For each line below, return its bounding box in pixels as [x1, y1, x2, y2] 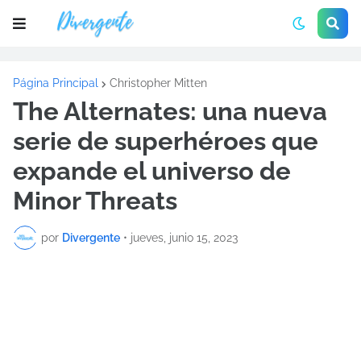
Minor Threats [13, 186, 177, 215]
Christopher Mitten [110, 77, 207, 89]
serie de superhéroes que [13, 127, 318, 156]
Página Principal [13, 77, 98, 89]
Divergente [62, 230, 120, 244]
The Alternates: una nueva [13, 97, 327, 126]
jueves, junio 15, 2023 [131, 230, 238, 244]
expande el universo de [13, 156, 291, 185]
